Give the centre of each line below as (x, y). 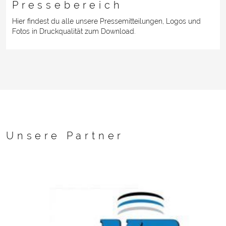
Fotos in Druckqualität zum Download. (74, 32)
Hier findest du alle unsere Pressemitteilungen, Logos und (106, 21)
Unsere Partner (65, 135)
